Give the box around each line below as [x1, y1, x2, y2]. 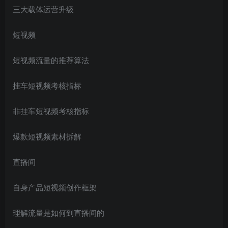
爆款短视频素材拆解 [13, 130, 81, 141]
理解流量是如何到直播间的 [13, 207, 104, 218]
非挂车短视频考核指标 [13, 105, 89, 116]
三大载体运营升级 [13, 3, 74, 14]
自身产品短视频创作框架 [13, 181, 97, 192]
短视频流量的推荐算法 [13, 54, 89, 65]
